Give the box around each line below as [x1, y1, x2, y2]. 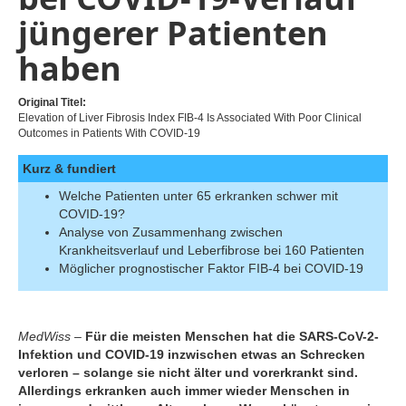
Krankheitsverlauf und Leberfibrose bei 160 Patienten [59, 243, 364, 257]
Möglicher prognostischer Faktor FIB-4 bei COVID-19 [59, 261, 363, 275]
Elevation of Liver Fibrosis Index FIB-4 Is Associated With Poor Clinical [18, 111, 362, 124]
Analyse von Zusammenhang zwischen [59, 225, 283, 239]
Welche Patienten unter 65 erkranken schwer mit [59, 188, 338, 203]
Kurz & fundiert [23, 161, 116, 176]
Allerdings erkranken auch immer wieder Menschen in [18, 383, 350, 398]
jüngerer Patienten [18, 11, 328, 55]
